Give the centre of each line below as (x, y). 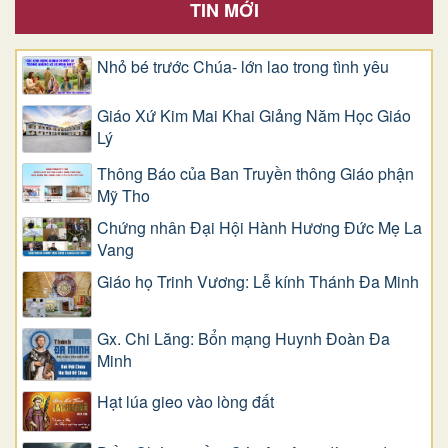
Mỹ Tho (123, 195)
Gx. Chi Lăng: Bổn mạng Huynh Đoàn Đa (243, 339)
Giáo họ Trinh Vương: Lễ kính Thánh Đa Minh (258, 281)
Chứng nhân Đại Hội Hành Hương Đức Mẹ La (259, 227)
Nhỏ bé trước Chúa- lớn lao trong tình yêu (243, 66)
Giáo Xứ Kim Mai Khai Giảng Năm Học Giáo (254, 116)
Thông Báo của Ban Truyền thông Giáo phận (255, 173)
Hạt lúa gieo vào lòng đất (185, 402)
